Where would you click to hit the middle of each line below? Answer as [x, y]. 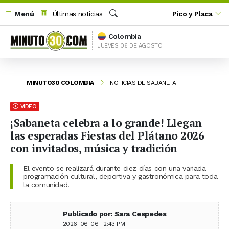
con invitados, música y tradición [94, 148]
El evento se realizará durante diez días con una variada [114, 168]
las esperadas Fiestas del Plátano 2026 [107, 135]
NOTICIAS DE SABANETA [143, 83]
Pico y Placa [192, 14]
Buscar [120, 25]
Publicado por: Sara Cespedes [114, 213]
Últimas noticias [76, 14]
